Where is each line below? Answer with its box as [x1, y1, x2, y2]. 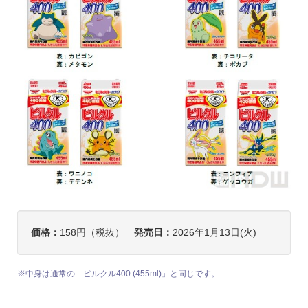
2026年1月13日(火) [172, 227, 256, 239]
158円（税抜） [59, 227, 134, 239]
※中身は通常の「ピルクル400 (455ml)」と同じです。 [16, 269, 219, 279]
